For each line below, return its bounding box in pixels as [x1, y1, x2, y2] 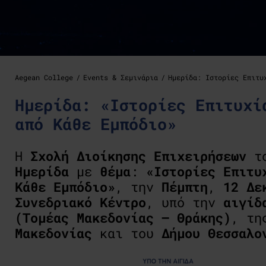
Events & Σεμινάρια [83, 72, 158, 82]
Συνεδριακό [15, 194, 92, 211]
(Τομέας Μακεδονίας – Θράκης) [15, 209, 231, 226]
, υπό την [146, 194, 223, 211]
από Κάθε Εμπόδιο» [15, 113, 176, 134]
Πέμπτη [161, 178, 208, 195]
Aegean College [15, 72, 73, 82]
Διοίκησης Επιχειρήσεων [77, 147, 246, 164]
